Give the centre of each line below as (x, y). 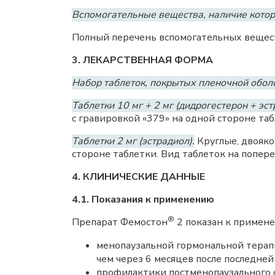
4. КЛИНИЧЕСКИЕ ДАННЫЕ (138, 177)
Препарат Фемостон (120, 222)
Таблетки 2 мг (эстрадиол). (133, 141)
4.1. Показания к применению (143, 199)
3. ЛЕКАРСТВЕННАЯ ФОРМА (142, 60)
